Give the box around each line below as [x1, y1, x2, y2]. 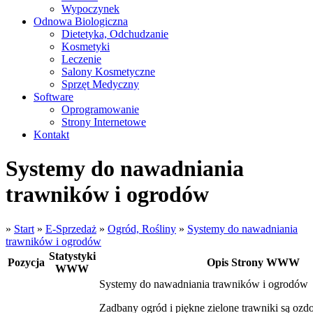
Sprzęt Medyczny [61, 78, 139, 90]
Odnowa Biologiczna [34, 15, 128, 27]
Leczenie [61, 53, 101, 65]
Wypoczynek [61, 3, 119, 15]
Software [34, 91, 73, 103]
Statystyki [48, 249, 96, 262]
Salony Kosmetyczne [61, 66, 155, 78]
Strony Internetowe [61, 116, 146, 128]
